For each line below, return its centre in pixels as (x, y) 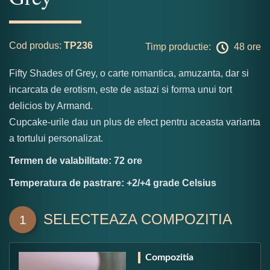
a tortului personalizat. (56, 138)
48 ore (246, 46)
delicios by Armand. (51, 105)
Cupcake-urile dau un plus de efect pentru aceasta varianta (135, 122)
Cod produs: (35, 45)
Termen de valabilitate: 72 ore (76, 160)
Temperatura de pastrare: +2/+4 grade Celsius (113, 183)
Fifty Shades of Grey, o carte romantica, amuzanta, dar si (129, 73)
